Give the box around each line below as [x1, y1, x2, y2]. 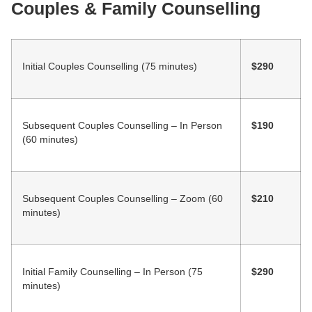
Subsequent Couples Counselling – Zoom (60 [22, 193, 223, 204]
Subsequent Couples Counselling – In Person [22, 120, 222, 131]
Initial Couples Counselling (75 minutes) [22, 61, 197, 72]
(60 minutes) [22, 134, 78, 145]
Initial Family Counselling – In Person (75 [22, 266, 203, 277]
